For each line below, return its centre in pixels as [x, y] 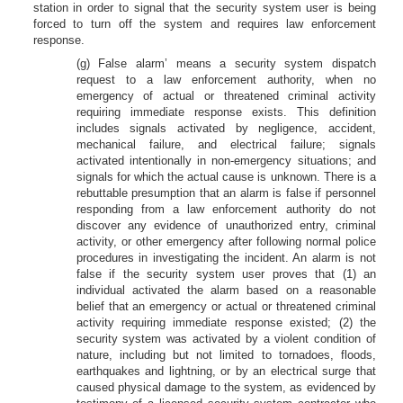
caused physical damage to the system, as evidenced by [226, 387]
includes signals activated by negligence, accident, [226, 128]
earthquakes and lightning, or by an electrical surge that [226, 371]
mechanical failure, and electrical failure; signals [226, 144]
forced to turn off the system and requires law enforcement [204, 24]
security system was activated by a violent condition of [226, 339]
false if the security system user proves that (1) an [226, 274]
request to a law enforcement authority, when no [226, 80]
